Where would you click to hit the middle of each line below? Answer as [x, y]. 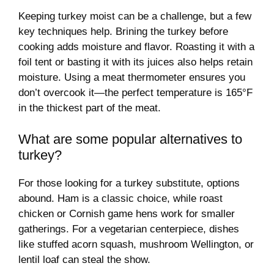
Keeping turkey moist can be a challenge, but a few [135, 17]
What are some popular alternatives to [130, 139]
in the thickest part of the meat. [90, 108]
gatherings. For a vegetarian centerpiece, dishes [129, 229]
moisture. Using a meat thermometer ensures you [132, 78]
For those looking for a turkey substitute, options [129, 183]
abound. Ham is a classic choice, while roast [120, 198]
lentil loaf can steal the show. [84, 259]
